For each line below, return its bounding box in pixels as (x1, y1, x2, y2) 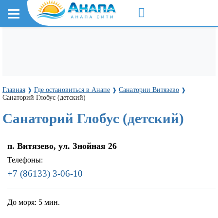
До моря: (7, 198, 38, 206)
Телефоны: (7, 155, 43, 164)
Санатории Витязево (119, 86, 179, 93)
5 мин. (38, 198, 60, 206)
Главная (2, 86, 25, 93)
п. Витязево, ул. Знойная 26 (7, 141, 117, 151)
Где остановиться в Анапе (34, 86, 110, 93)
